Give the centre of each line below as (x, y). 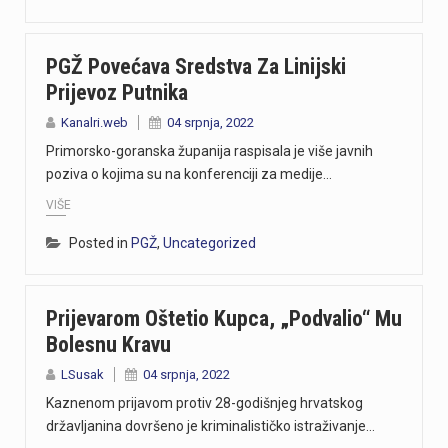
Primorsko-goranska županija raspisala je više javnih (209, 151)
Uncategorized (209, 242)
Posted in (100, 242)
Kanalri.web (94, 123)
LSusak (82, 374)
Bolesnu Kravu (108, 344)
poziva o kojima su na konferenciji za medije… (189, 174)
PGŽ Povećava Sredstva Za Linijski (196, 67)
